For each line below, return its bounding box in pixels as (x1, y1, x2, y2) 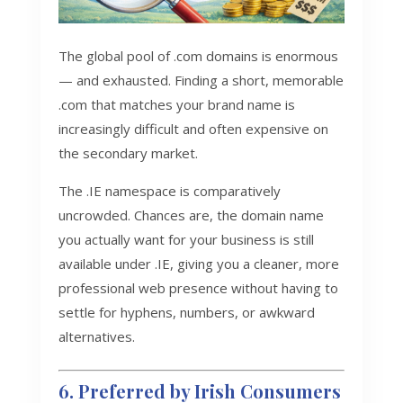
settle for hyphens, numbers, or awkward (58, 303, 315, 322)
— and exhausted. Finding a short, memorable (58, 71, 344, 90)
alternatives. (58, 327, 135, 346)
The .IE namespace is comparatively (58, 182, 281, 201)
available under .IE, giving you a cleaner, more (58, 255, 339, 273)
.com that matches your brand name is (58, 95, 295, 114)
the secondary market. (58, 144, 198, 163)
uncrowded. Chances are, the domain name (58, 206, 324, 225)
